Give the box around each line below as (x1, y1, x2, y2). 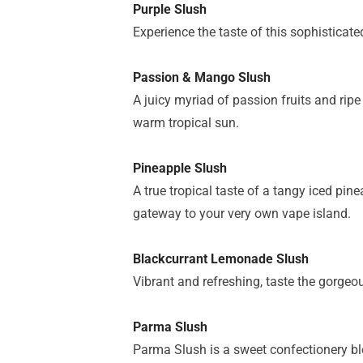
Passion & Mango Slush (133, 70, 271, 85)
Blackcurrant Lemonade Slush (133, 251, 309, 267)
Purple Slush (133, 2, 207, 17)
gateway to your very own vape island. (133, 206, 351, 221)
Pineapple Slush (133, 160, 227, 176)
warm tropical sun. (133, 115, 239, 130)
